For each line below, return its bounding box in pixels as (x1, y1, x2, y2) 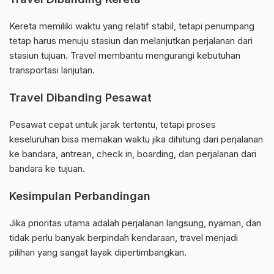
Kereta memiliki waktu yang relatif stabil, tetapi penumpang (9, 20, 254, 32)
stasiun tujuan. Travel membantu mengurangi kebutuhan (9, 50, 240, 62)
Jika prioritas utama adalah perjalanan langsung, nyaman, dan (9, 217, 261, 229)
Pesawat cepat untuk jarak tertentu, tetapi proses (9, 119, 216, 131)
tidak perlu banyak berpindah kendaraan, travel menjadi (9, 232, 238, 244)
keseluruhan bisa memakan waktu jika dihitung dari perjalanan (9, 133, 263, 146)
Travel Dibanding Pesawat (9, 91, 152, 105)
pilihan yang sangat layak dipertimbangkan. (9, 246, 187, 259)
